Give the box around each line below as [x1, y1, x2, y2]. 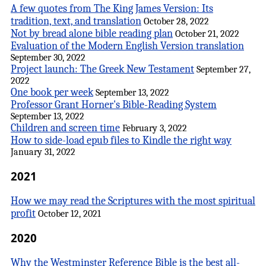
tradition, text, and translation [11, 15, 141, 28]
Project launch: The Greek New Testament [11, 63, 194, 76]
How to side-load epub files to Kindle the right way [11, 134, 232, 147]
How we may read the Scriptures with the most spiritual [11, 194, 255, 207]
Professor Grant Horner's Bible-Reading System [11, 99, 217, 112]
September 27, [197, 64, 251, 75]
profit [11, 207, 36, 220]
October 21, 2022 [175, 28, 239, 40]
